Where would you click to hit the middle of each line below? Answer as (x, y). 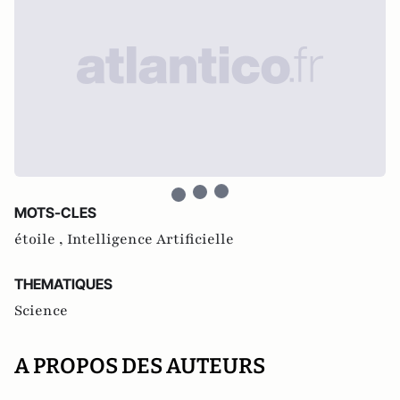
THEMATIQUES (63, 283)
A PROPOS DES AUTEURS (140, 366)
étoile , (41, 239)
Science (41, 310)
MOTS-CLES (55, 212)
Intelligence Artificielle (150, 239)
